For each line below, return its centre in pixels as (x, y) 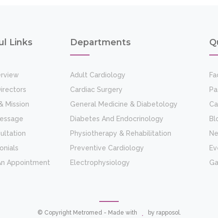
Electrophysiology (100, 163)
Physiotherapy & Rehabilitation (120, 134)
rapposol (168, 213)
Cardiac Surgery (96, 90)
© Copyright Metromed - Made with (88, 213)
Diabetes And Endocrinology (117, 119)
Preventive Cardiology (107, 148)
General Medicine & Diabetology (124, 104)
